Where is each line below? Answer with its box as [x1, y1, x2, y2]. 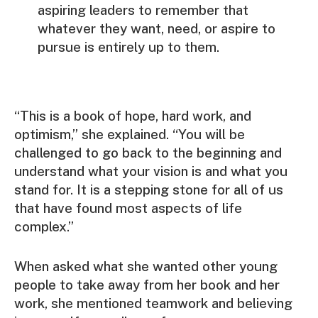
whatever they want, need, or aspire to [37, 21, 275, 37]
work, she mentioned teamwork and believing [14, 295, 292, 311]
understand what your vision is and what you [14, 163, 287, 180]
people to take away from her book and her [14, 276, 280, 292]
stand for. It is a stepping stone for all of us [14, 182, 283, 198]
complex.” [14, 219, 74, 235]
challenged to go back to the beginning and [14, 145, 282, 161]
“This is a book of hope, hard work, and [14, 108, 251, 124]
